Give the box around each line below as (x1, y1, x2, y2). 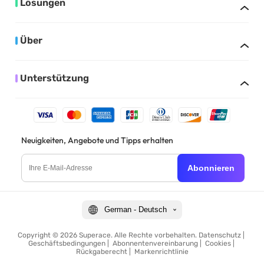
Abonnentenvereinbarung (112, 239, 198, 247)
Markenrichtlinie (134, 247, 189, 256)
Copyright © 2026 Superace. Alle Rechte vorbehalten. (18, 230, 199, 239)
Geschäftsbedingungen (28, 239, 105, 247)
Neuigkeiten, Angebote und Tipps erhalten (21, 134, 173, 146)
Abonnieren (187, 163, 235, 173)
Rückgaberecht (75, 247, 127, 256)
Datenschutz (199, 230, 241, 239)
